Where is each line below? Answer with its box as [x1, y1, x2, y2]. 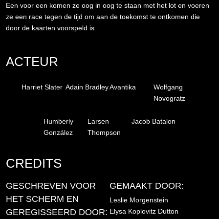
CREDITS [6, 156, 62, 171]
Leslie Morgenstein [109, 196, 168, 204]
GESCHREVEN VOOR [6, 181, 96, 191]
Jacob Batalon [131, 117, 175, 126]
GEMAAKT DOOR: [109, 181, 184, 191]
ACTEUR [6, 54, 58, 69]
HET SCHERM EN [6, 194, 79, 204]
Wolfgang [153, 83, 183, 91]
